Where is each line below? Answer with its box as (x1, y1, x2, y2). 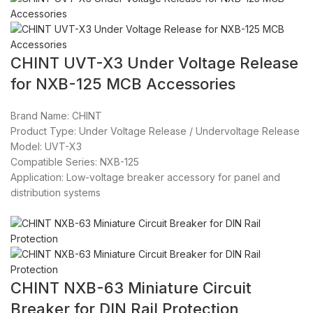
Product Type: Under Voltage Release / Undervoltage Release (10, 125, 300, 138)
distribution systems (10, 187, 101, 199)
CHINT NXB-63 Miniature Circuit (10, 279, 252, 298)
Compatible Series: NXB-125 (10, 156, 139, 168)
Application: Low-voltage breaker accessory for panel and (10, 171, 280, 184)
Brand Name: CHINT (10, 110, 102, 122)
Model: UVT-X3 (10, 140, 82, 153)
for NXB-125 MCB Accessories (10, 75, 235, 94)
